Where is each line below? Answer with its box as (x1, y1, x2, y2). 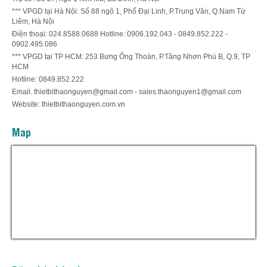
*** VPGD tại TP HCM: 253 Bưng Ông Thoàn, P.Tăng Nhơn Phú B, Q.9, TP (12, 52, 250, 61)
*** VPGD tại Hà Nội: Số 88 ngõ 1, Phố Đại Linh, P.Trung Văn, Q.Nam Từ (12, 7, 246, 15)
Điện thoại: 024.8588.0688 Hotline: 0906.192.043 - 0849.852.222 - (12, 29, 228, 38)
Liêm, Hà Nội (12, 17, 54, 26)
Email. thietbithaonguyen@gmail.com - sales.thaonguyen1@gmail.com (12, 87, 241, 96)
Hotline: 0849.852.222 (12, 74, 84, 83)
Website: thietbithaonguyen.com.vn (12, 100, 125, 108)
